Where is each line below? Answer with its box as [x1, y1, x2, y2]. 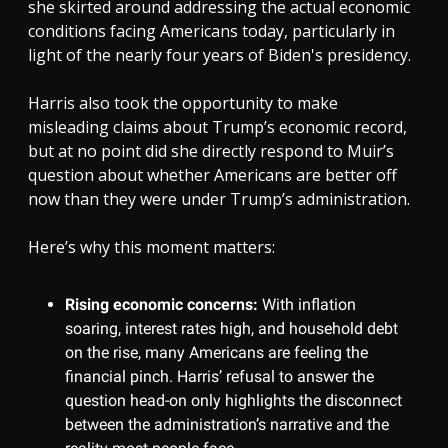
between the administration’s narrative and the [65, 414, 389, 434]
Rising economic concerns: [65, 294, 258, 314]
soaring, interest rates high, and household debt [65, 318, 398, 338]
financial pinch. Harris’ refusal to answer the [65, 366, 374, 386]
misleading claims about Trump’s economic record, [28, 115, 407, 138]
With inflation [258, 294, 356, 314]
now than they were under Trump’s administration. [28, 187, 410, 210]
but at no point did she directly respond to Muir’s [28, 139, 394, 162]
